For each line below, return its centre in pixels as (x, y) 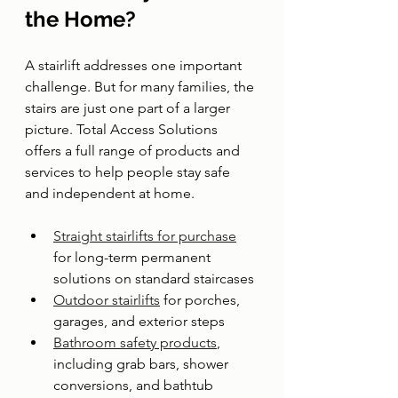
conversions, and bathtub (135, 385)
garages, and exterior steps (139, 321)
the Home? (80, 19)
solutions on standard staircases (154, 279)
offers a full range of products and (134, 151)
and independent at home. (110, 193)
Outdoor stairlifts (107, 300)
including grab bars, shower (143, 364)
